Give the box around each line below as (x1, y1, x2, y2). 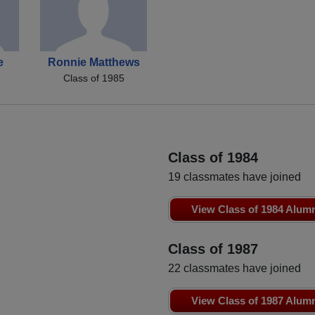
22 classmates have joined (168, 262, 301, 274)
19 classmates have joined (168, 170, 301, 183)
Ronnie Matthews (47, 56, 140, 68)
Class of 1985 (63, 72, 124, 84)
